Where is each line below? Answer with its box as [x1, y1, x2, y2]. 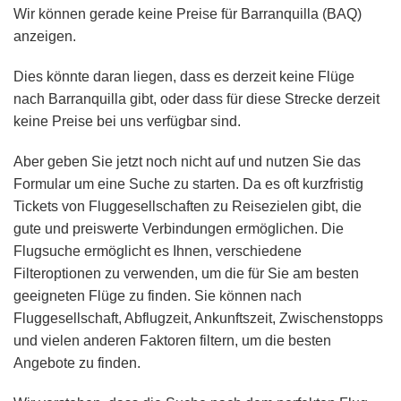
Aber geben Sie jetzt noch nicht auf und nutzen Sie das [13, 154, 361, 170]
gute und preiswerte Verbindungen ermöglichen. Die [13, 221, 344, 237]
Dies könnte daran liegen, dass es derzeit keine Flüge [13, 69, 354, 85]
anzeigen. [13, 29, 76, 45]
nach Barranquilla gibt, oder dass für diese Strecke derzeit [13, 91, 380, 107]
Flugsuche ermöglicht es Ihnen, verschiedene [13, 243, 302, 260]
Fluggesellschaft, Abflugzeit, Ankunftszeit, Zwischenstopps [13, 311, 383, 327]
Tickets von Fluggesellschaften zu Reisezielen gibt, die [13, 199, 362, 215]
